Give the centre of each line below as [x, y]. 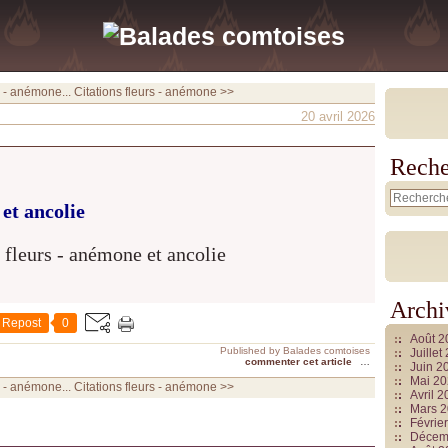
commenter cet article [300, 361]
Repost [21, 323]
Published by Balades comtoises [295, 350]
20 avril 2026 [338, 116]
